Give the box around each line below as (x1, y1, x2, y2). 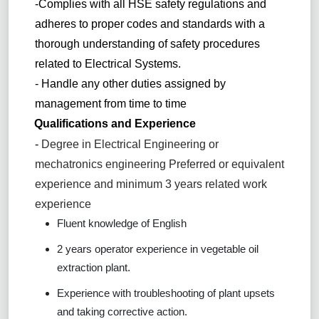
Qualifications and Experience (34, 117, 196, 130)
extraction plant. (57, 261, 130, 273)
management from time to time (34, 97, 187, 110)
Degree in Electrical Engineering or (41, 137, 219, 150)
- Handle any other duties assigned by (34, 77, 226, 90)
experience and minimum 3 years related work (34, 177, 267, 190)
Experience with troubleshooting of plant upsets (57, 286, 275, 299)
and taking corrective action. (57, 305, 187, 318)
